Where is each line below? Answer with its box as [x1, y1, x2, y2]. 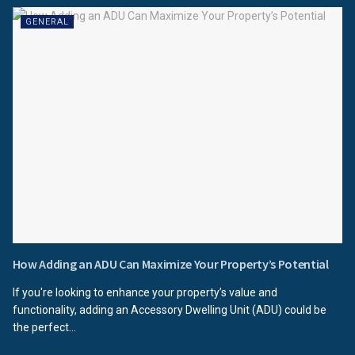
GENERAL [25, 16, 69, 27]
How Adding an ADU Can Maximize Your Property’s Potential [12, 255, 329, 272]
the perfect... [12, 320, 76, 334]
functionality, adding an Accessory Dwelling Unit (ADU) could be [12, 303, 326, 316]
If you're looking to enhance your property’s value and [12, 285, 277, 299]
